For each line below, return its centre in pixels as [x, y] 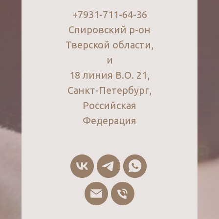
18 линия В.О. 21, [109, 75]
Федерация [109, 120]
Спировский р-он [109, 30]
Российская [109, 105]
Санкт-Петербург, [109, 90]
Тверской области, [109, 45]
